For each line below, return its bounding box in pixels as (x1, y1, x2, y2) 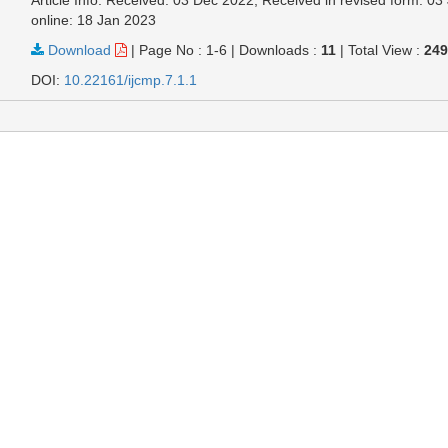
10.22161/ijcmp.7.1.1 (64, 71, 198, 88)
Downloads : (239, 41, 322, 58)
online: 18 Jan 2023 (31, 11, 157, 28)
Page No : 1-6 (139, 41, 228, 58)
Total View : (348, 41, 425, 58)
